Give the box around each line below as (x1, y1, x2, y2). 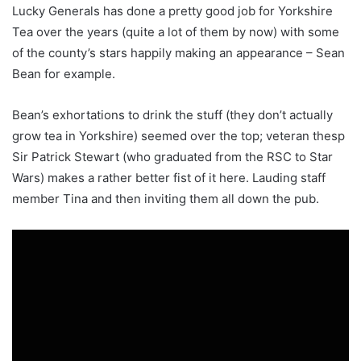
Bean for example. (12, 66, 115, 82)
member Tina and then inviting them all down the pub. (12, 191, 319, 207)
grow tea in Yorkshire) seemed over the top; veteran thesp (12, 128, 345, 144)
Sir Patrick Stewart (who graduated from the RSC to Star (12, 149, 333, 165)
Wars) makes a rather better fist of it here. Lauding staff (12, 170, 326, 186)
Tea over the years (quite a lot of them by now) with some (12, 24, 339, 40)
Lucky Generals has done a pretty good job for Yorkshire (12, 3, 333, 19)
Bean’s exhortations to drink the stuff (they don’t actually (12, 107, 333, 123)
